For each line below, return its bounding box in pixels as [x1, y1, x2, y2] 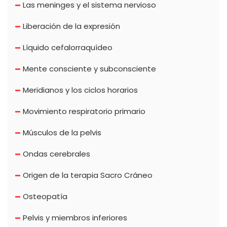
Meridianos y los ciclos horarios [23, 85, 138, 96]
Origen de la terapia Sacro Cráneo [23, 170, 153, 181]
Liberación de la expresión [23, 21, 120, 32]
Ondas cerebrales [23, 148, 90, 160]
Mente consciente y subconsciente [23, 63, 156, 74]
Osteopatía [23, 191, 67, 202]
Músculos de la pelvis [23, 127, 101, 138]
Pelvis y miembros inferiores [23, 212, 127, 223]
